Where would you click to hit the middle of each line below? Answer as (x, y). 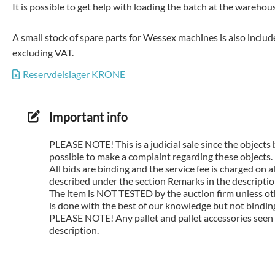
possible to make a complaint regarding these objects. (161, 156)
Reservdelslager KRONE (74, 74)
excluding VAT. (43, 52)
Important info (88, 117)
